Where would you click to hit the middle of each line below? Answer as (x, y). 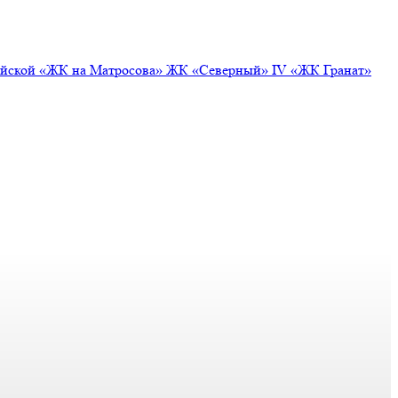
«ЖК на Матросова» (103, 70)
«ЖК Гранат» (331, 70)
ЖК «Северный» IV (228, 70)
